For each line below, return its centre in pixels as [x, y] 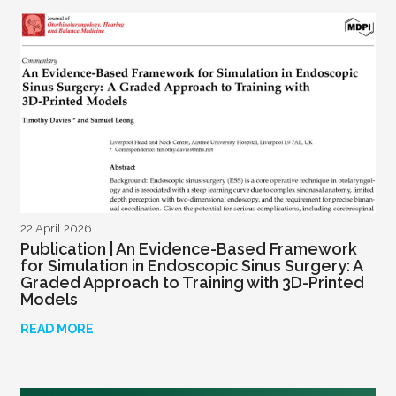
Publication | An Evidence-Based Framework [189, 249]
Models [49, 300]
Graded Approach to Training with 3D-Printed [192, 283]
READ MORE [57, 329]
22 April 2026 [56, 229]
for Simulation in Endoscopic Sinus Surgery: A [191, 266]
